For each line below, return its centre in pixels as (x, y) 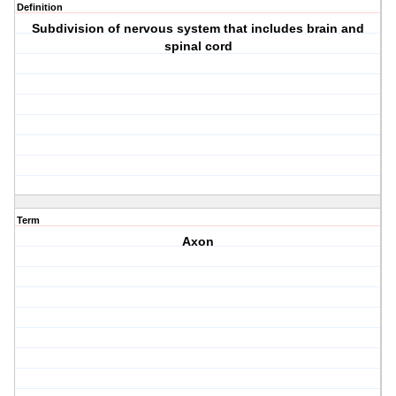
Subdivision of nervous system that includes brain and (198, 29)
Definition (40, 8)
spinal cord (198, 46)
